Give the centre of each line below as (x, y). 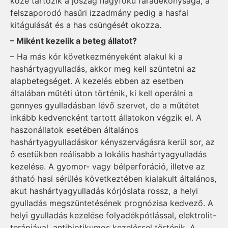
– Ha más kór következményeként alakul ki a (96, 56)
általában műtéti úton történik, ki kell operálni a (102, 93)
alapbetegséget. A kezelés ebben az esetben (97, 81)
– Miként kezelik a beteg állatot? (74, 41)
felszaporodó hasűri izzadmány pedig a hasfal (99, 13)
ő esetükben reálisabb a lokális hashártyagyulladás (108, 154)
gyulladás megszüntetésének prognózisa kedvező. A (112, 203)
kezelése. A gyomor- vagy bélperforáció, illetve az (108, 166)
